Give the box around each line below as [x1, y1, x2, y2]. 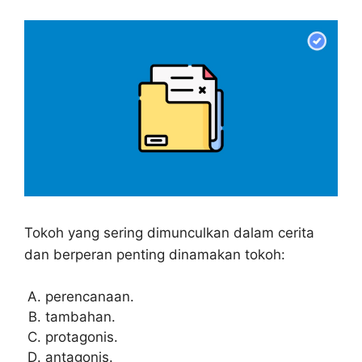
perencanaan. [44, 288, 134, 305]
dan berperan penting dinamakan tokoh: [24, 246, 285, 263]
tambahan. [44, 308, 116, 325]
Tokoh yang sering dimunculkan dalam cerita [24, 225, 314, 242]
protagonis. [44, 328, 118, 345]
